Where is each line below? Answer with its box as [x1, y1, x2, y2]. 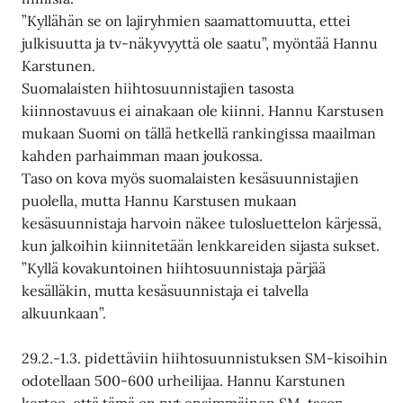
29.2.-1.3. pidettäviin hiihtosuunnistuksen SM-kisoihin [22, 349, 389, 368]
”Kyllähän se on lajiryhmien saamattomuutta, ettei [22, 11, 352, 30]
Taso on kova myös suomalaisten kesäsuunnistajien [22, 168, 360, 187]
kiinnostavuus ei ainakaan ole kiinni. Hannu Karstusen [22, 101, 385, 120]
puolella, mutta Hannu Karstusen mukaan [22, 191, 298, 210]
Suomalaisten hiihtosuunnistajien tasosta [22, 78, 295, 97]
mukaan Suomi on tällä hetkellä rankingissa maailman [22, 123, 377, 142]
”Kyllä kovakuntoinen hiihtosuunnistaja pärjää [22, 258, 327, 277]
